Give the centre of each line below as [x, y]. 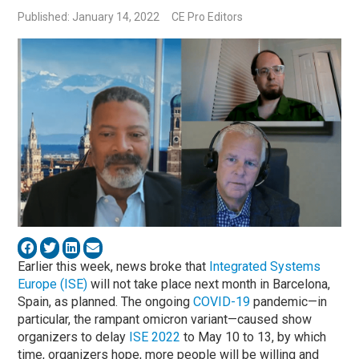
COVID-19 [222, 301]
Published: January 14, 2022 [89, 17]
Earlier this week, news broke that [114, 266]
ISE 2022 [155, 337]
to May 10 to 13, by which [254, 337]
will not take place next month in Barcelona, [209, 284]
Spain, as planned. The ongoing [106, 301]
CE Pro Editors [208, 17]
